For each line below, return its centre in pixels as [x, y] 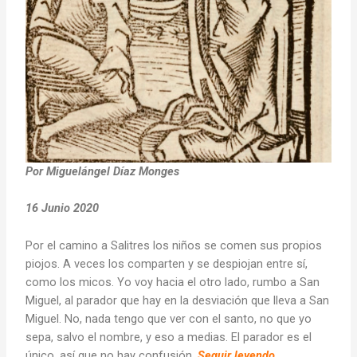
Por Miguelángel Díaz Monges [103, 172]
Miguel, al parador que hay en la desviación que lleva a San [178, 300]
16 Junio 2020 [63, 208]
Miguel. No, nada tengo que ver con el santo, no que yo [169, 318]
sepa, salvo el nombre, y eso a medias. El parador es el [169, 337]
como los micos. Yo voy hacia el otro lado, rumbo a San [173, 282]
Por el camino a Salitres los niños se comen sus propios [174, 245]
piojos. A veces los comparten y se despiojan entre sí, [167, 263]
